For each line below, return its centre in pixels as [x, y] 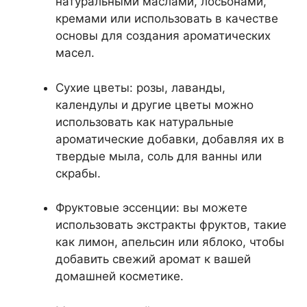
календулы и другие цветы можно [155, 105]
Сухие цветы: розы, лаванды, [140, 87]
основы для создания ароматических [163, 36]
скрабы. [78, 173]
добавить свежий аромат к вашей [153, 259]
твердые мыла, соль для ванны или [159, 156]
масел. [75, 53]
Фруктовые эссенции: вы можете [151, 208]
